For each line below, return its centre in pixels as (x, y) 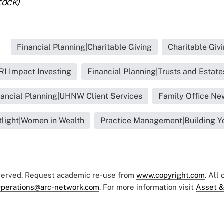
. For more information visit (148, 187)
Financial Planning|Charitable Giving (84, 47)
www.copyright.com (171, 175)
